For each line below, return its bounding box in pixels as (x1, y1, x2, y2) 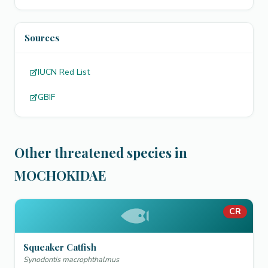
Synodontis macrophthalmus (23, 254, 119, 264)
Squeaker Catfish (23, 241, 96, 253)
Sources (25, 32, 60, 44)
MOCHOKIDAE (14, 166, 106, 184)
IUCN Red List (38, 66, 90, 78)
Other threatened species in (14, 144, 187, 162)
